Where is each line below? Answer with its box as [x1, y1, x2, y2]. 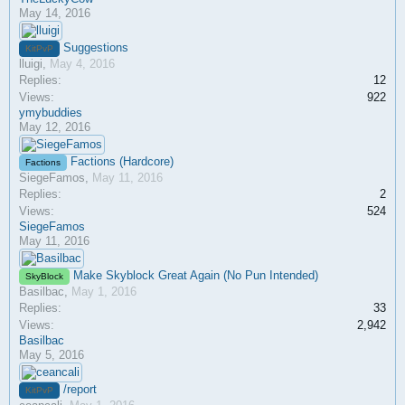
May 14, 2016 [19, 6, 90, 20]
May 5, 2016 [19, 348, 84, 362]
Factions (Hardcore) [71, 155, 174, 168]
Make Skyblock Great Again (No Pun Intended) [73, 268, 318, 282]
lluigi [19, 57, 42, 71]
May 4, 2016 [50, 57, 115, 71]
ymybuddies [19, 106, 82, 119]
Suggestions [63, 41, 128, 54]
